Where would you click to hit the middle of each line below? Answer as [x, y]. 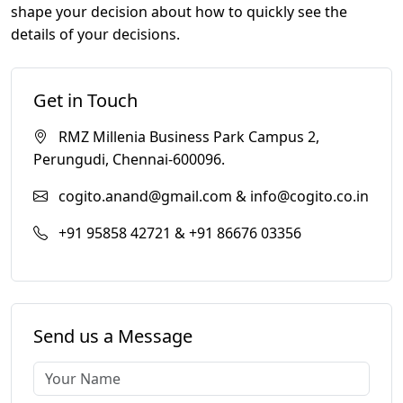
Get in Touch [85, 100]
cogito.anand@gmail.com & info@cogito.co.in [212, 196]
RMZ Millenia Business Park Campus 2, [187, 136]
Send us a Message [113, 336]
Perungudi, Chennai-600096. [129, 159]
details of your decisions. [95, 34]
